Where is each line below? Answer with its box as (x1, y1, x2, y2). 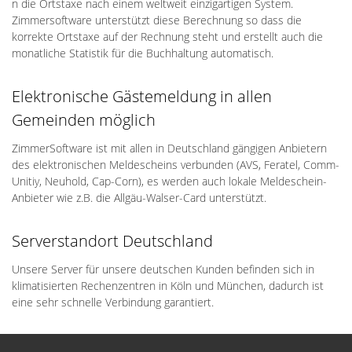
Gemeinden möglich (12, 109, 156, 130)
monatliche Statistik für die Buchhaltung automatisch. (12, 46, 273, 60)
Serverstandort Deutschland (12, 230, 213, 251)
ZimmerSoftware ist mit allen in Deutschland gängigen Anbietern (12, 141, 327, 156)
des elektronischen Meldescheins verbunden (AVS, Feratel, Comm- (12, 157, 339, 172)
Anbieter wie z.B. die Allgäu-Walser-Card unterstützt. (12, 190, 266, 205)
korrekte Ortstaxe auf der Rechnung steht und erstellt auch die (12, 29, 323, 44)
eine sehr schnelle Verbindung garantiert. (12, 295, 214, 310)
